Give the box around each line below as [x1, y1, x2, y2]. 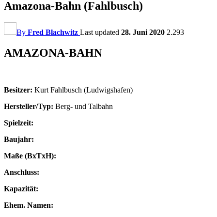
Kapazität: [4, 184, 38, 193]
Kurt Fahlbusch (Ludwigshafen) [32, 85, 133, 94]
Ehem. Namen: [4, 201, 53, 209]
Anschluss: [4, 168, 39, 176]
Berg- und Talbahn [53, 102, 113, 110]
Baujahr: [4, 135, 34, 143]
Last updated [80, 28, 121, 36]
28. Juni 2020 [121, 28, 165, 36]
